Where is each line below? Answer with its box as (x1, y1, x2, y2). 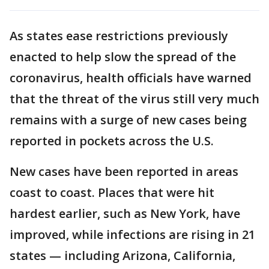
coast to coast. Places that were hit (10, 184, 214, 201)
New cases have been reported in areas (10, 163, 238, 180)
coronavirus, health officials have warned (10, 70, 252, 86)
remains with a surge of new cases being (10, 112, 247, 128)
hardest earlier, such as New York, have (10, 205, 240, 222)
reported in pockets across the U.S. (10, 133, 214, 149)
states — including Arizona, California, (10, 247, 235, 264)
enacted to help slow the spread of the (10, 49, 236, 65)
